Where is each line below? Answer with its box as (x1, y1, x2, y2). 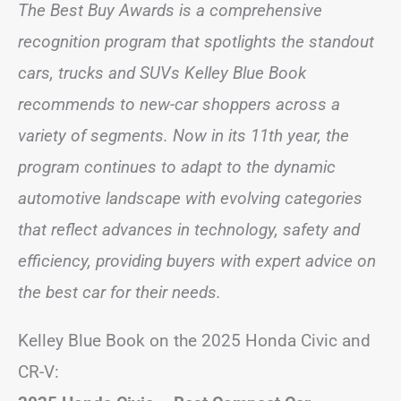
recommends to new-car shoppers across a (18, 93, 340, 115)
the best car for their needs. (18, 281, 221, 303)
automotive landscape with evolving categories (18, 187, 363, 209)
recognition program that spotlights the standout (18, 30, 374, 52)
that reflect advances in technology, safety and (18, 218, 360, 240)
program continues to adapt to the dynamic (18, 156, 336, 177)
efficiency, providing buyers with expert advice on (18, 250, 376, 271)
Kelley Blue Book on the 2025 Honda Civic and (18, 329, 371, 351)
